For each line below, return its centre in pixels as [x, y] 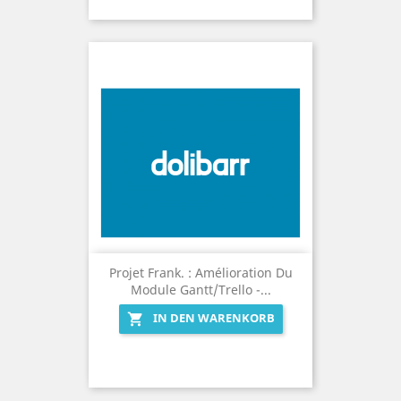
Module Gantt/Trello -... [200, 290]
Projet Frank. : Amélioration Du [200, 273]
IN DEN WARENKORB [213, 318]
